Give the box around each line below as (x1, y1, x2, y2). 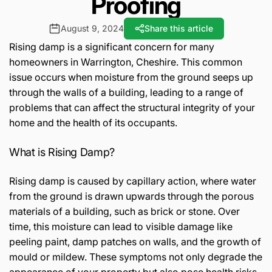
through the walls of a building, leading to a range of (9, 86, 243, 99)
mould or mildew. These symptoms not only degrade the (9, 251, 262, 263)
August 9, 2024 (60, 23, 124, 34)
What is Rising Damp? (9, 146, 115, 159)
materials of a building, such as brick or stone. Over (9, 205, 240, 218)
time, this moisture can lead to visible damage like (9, 220, 233, 233)
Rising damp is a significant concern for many (9, 41, 214, 53)
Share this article (144, 23, 213, 34)
